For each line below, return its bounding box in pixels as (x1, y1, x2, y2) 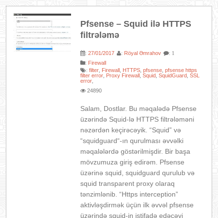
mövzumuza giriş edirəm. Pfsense (80, 158, 185, 166)
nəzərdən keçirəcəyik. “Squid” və (80, 126, 182, 134)
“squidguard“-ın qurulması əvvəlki (80, 137, 184, 145)
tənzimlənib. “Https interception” (80, 190, 179, 198)
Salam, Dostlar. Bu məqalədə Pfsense (80, 105, 197, 112)
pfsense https (165, 67, 198, 73)
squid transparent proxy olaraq (80, 180, 175, 187)
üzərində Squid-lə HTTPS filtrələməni (80, 115, 195, 123)
